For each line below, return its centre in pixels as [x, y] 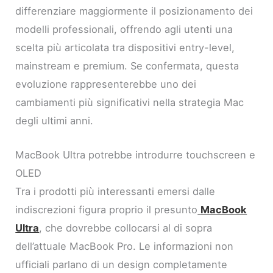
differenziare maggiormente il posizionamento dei [134, 11]
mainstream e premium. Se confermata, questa [127, 66]
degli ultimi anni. [55, 121]
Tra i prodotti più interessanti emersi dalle [115, 192]
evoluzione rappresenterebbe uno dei [106, 84]
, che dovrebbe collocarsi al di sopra [126, 228]
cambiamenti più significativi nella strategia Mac [130, 103]
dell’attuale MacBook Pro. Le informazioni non [125, 246]
